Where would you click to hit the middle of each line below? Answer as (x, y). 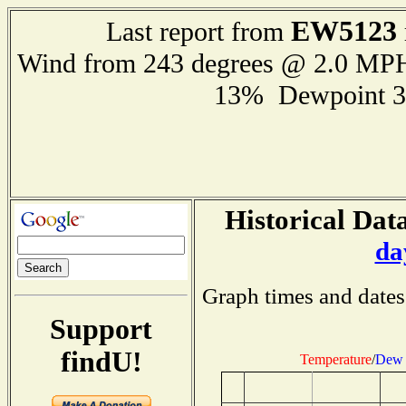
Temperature (336, 359)
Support (101, 329)
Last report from (198, 32)
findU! (101, 362)
